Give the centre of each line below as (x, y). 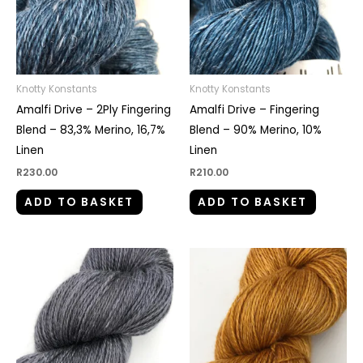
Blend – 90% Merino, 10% (256, 130)
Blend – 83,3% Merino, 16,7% (91, 130)
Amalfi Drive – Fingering (254, 110)
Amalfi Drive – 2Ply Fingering (94, 110)
